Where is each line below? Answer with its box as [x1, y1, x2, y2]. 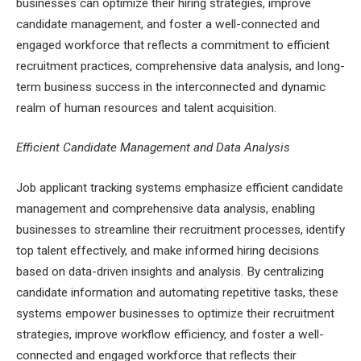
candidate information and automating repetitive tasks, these [16, 285, 338, 301]
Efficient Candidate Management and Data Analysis [16, 140, 290, 156]
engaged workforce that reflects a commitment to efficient [16, 37, 330, 52]
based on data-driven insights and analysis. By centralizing [16, 264, 324, 280]
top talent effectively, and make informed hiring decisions [16, 243, 319, 259]
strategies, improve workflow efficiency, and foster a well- [16, 327, 324, 342]
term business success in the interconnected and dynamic [16, 79, 326, 94]
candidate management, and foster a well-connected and [16, 16, 320, 31]
